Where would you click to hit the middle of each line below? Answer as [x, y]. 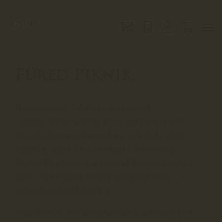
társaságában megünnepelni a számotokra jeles [100, 135]
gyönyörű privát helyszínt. [63, 191]
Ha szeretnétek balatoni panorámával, [83, 107]
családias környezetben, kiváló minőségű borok [100, 121]
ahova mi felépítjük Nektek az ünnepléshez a [95, 177]
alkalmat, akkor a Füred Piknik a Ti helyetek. [95, 149]
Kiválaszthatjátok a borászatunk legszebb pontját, [105, 163]
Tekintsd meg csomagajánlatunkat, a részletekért [104, 212]
